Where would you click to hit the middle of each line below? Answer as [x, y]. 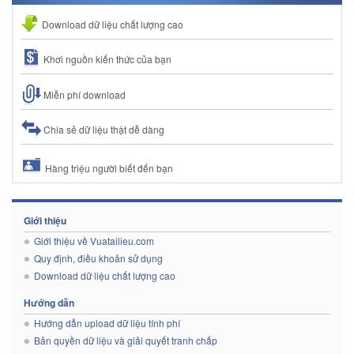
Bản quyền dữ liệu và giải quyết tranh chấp [126, 340]
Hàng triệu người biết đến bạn [108, 168]
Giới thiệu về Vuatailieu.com [94, 241]
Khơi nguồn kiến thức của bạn [106, 59]
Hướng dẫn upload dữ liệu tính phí [107, 323]
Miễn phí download [83, 94]
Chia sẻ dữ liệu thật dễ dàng [103, 129]
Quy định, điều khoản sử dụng [98, 258]
